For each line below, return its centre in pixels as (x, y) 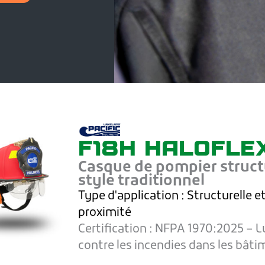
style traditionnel (142, 182)
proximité (105, 213)
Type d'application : (133, 197)
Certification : (117, 230)
